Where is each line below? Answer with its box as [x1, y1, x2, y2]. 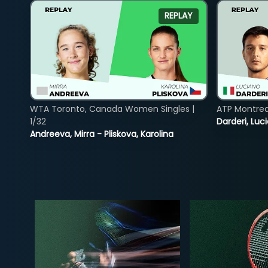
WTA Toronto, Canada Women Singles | [30, 102, 194, 115]
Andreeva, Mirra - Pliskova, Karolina [30, 127, 173, 140]
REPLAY [164, 10, 193, 22]
